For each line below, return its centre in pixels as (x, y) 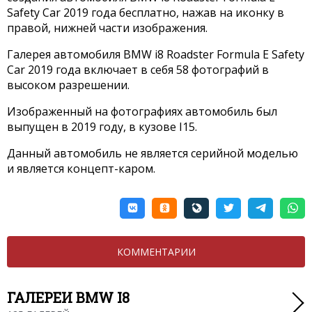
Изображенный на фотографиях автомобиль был (142, 111)
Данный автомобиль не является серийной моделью (153, 153)
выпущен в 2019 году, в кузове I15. (102, 126)
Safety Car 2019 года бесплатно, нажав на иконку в (146, 12)
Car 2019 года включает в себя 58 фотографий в (138, 69)
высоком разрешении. (68, 85)
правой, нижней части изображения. (107, 28)
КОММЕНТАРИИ (156, 251)
